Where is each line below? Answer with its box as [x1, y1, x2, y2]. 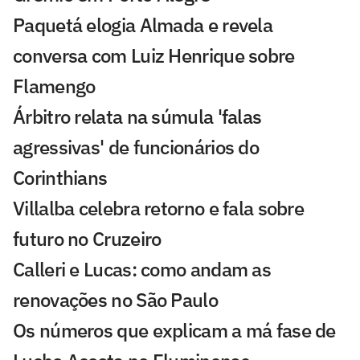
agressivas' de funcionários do [13, 134, 259, 161]
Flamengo [13, 73, 96, 100]
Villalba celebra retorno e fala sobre [13, 195, 305, 222]
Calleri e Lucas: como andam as [13, 256, 271, 283]
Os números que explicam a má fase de [13, 317, 336, 344]
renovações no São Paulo [13, 287, 218, 313]
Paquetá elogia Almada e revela [13, 12, 272, 39]
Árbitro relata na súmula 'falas [13, 104, 262, 130]
